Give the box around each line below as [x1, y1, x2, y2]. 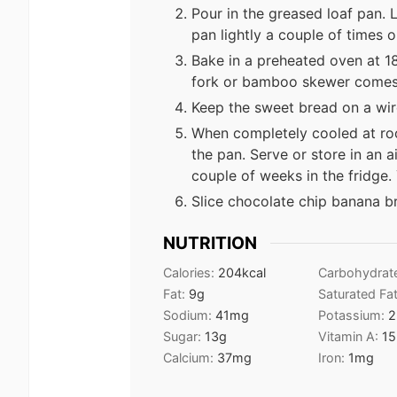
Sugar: [163, 328, 205, 344]
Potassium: [318, 307, 388, 323]
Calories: [163, 264, 218, 280]
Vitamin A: [318, 328, 382, 344]
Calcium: [163, 349, 217, 365]
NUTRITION [163, 232, 257, 254]
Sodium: [163, 307, 215, 323]
